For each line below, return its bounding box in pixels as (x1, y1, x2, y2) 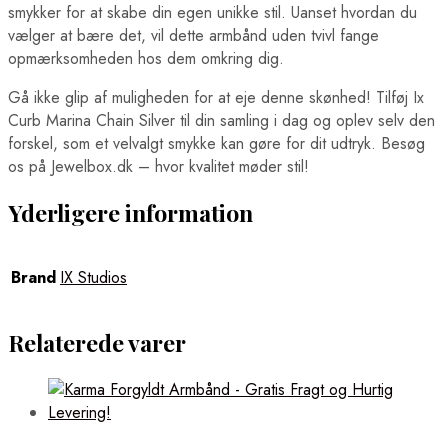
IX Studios (60, 266, 127, 290)
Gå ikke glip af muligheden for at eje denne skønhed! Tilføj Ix (8, 85, 424, 109)
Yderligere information (8, 196, 253, 228)
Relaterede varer (8, 327, 186, 359)
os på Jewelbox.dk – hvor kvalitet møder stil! (8, 154, 309, 178)
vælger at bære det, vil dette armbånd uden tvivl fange (8, 23, 379, 47)
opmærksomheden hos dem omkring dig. (8, 46, 284, 70)
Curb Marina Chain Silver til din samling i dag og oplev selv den (8, 108, 435, 132)
